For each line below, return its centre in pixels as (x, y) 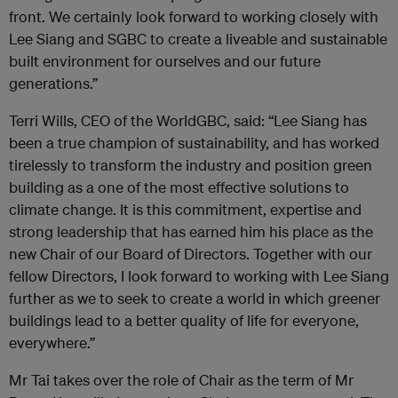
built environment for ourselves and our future (165, 61)
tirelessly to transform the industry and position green (191, 165)
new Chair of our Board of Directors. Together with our (191, 254)
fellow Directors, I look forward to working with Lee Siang (199, 276)
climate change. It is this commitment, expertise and (185, 209)
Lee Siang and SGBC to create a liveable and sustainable (198, 39)
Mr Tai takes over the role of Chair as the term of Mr (181, 380)
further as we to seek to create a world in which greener (195, 298)
